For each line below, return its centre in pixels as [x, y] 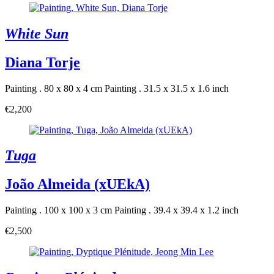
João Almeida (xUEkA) [77, 184]
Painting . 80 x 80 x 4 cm [54, 88]
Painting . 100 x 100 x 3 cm [58, 210]
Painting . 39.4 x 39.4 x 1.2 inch [176, 210]
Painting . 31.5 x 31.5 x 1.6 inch [167, 88]
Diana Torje [43, 62]
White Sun [37, 33]
